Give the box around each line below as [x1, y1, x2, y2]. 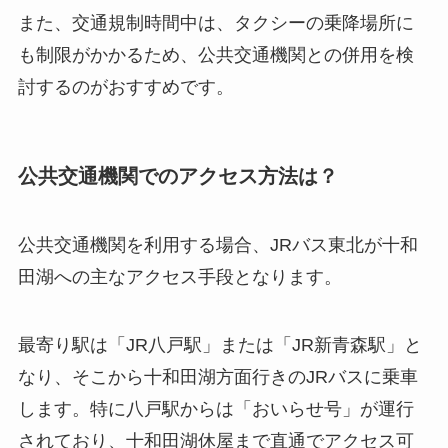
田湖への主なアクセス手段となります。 [17, 266, 342, 287]
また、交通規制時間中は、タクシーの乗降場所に [17, 13, 414, 34]
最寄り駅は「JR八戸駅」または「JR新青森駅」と [17, 334, 422, 355]
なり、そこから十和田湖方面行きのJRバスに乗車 [17, 366, 418, 387]
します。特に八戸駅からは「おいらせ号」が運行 [17, 398, 414, 419]
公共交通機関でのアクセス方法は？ [17, 164, 338, 187]
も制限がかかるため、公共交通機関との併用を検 [17, 45, 414, 66]
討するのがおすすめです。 [17, 77, 234, 98]
